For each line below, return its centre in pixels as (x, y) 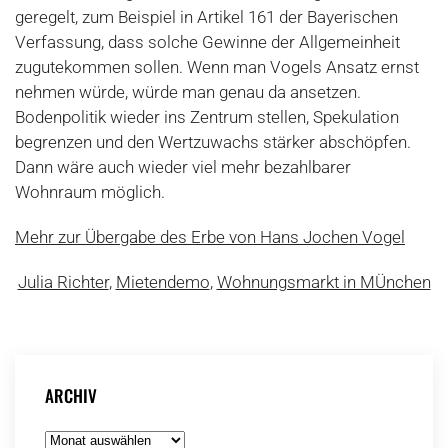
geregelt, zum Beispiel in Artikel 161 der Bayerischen (206, 17)
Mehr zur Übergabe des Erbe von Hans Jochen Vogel (210, 237)
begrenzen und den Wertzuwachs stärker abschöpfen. (213, 142)
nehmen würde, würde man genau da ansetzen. (188, 92)
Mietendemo (162, 282)
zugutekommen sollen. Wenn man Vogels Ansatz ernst (217, 67)
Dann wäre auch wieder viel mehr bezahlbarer (183, 167)
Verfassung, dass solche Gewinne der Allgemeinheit (207, 42)
